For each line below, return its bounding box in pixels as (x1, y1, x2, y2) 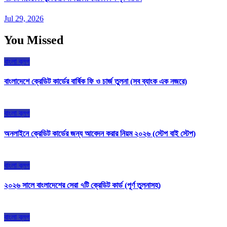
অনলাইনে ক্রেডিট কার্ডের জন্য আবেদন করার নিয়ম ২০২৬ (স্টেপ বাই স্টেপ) (4, 129, 196, 138)
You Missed (4, 33, 63, 47)
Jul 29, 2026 (4, 14, 44, 23)
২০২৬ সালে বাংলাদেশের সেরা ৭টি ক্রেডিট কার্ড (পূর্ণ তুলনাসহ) (4, 181, 161, 190)
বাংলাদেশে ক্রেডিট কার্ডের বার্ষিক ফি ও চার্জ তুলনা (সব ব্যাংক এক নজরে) (4, 77, 187, 86)
